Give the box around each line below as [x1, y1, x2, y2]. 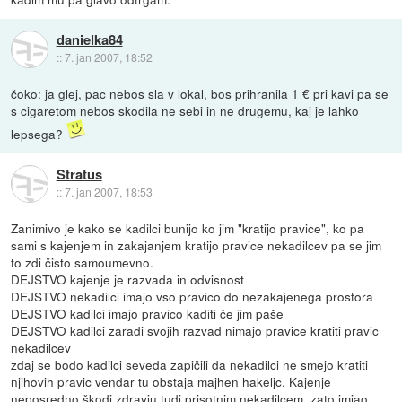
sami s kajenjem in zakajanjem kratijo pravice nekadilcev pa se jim [11, 235, 382, 254]
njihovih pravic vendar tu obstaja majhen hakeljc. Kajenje [11, 371, 332, 390]
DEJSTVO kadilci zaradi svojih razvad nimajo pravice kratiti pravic [11, 320, 380, 339]
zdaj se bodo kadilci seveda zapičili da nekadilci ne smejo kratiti [11, 354, 369, 373]
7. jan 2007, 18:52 [64, 49, 153, 66]
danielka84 [56, 30, 123, 50]
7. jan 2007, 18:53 [64, 184, 153, 200]
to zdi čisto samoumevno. [11, 252, 154, 271]
